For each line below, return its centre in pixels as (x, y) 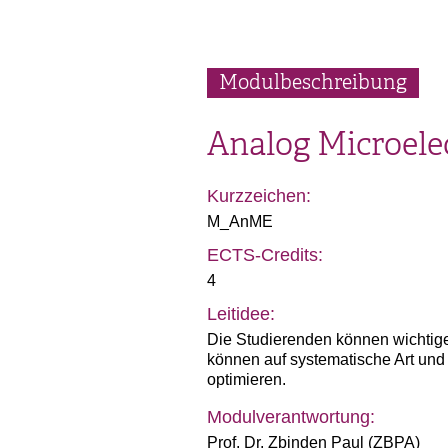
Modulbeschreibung (313, 82)
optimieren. (246, 379)
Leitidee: (241, 314)
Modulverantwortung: (291, 417)
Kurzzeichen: (259, 196)
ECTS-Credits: (265, 255)
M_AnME (240, 221)
